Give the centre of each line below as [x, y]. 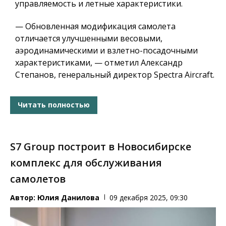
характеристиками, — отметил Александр [99, 62]
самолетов [38, 179]
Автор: [24, 197]
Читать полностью [54, 105]
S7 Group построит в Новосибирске [101, 146]
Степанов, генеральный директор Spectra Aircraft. [115, 74]
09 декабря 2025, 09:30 [149, 197]
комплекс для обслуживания [86, 162]
